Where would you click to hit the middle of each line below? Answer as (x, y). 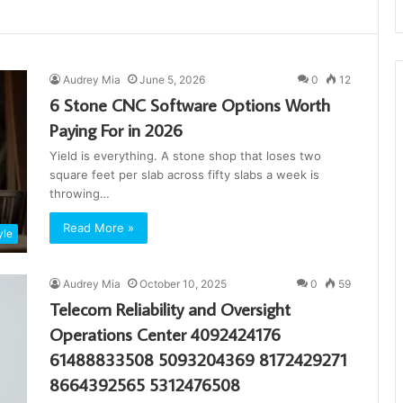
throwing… (80, 193)
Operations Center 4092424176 (165, 334)
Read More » (99, 228)
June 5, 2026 (172, 80)
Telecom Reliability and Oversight (170, 309)
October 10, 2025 (183, 284)
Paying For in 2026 (116, 130)
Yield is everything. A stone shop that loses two (185, 156)
